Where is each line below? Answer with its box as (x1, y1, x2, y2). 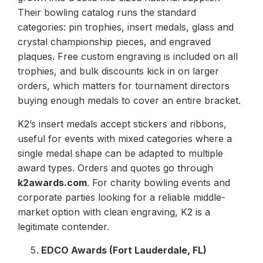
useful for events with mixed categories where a (18, 132, 232, 144)
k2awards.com (18, 176, 87, 188)
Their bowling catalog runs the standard (18, 6, 196, 18)
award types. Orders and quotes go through (18, 161, 213, 174)
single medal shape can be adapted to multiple (18, 147, 223, 159)
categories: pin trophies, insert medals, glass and (18, 21, 234, 33)
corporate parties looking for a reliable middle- (18, 191, 225, 203)
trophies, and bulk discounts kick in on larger (18, 65, 219, 77)
